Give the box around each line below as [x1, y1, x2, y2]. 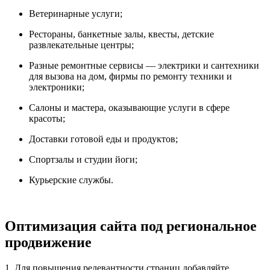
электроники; [29, 81, 84, 92]
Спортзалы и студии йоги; [29, 154, 137, 165]
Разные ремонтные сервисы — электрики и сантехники [29, 60, 259, 71]
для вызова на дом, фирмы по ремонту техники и [29, 71, 232, 81]
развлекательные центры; [29, 39, 134, 50]
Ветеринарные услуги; [29, 8, 122, 19]
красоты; [29, 113, 65, 124]
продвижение [5, 234, 92, 250]
